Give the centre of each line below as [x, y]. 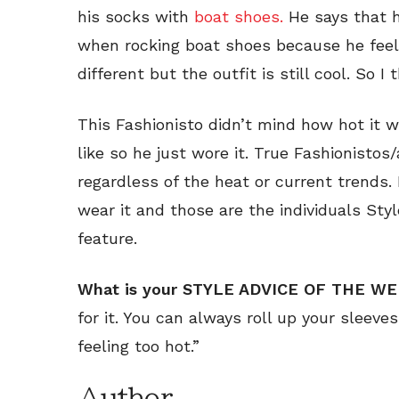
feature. [107, 238]
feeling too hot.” [138, 346]
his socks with [136, 16]
